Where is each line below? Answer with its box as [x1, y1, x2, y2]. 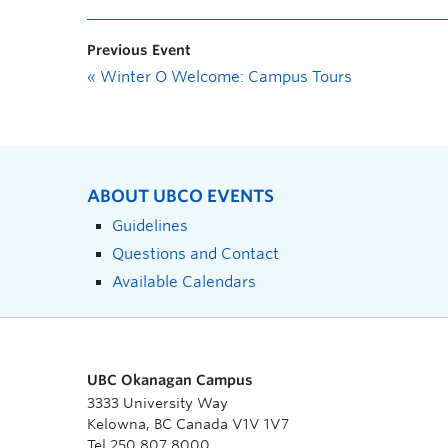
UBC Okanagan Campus [87, 372, 253, 388]
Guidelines [112, 217, 188, 234]
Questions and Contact [112, 245, 279, 262]
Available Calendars [112, 273, 256, 290]
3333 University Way [87, 395, 228, 411]
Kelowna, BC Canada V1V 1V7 [87, 416, 289, 432]
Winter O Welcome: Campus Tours [96, 68, 352, 86]
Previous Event [87, 42, 191, 58]
